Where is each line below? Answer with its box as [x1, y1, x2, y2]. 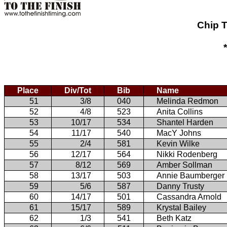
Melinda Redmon [157, 96, 218, 105]
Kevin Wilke [157, 139, 200, 148]
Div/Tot [64, 86, 91, 95]
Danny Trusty [157, 181, 204, 191]
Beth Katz [157, 213, 192, 222]
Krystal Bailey [157, 203, 206, 212]
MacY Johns [157, 128, 201, 137]
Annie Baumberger [157, 171, 224, 180]
